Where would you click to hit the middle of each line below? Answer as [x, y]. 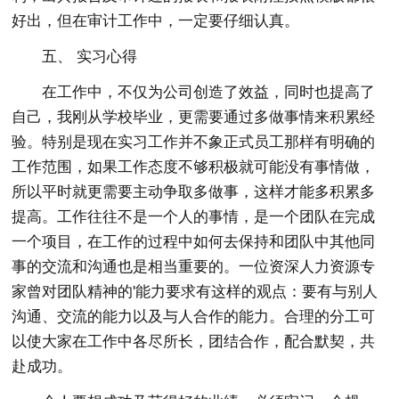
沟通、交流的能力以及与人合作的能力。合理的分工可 [194, 317]
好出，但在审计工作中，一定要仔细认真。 [156, 21]
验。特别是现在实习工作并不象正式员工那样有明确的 [194, 142]
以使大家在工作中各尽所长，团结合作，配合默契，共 [194, 342]
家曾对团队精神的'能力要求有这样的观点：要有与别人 [195, 292]
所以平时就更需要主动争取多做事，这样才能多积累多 [194, 192]
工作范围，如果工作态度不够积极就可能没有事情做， [194, 167]
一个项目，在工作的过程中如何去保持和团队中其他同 [194, 242]
